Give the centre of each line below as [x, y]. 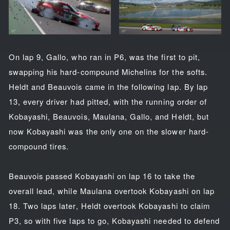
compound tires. [39, 146]
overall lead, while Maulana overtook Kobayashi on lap [111, 191]
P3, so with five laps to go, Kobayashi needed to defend [114, 221]
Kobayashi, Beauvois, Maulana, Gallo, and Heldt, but [109, 117]
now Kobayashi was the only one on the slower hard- [109, 131]
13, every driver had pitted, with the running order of [108, 102]
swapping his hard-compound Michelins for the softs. [108, 72]
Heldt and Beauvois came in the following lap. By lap [108, 87]
